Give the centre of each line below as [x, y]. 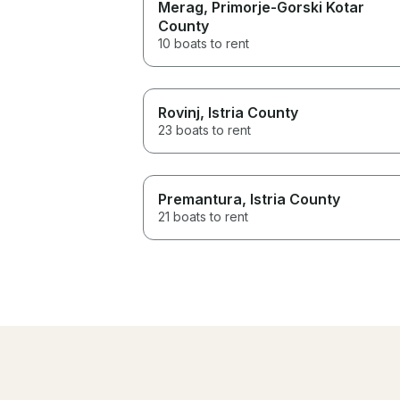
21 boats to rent [203, 216]
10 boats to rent [204, 43]
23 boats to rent [204, 129]
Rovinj [179, 112]
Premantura [200, 199]
